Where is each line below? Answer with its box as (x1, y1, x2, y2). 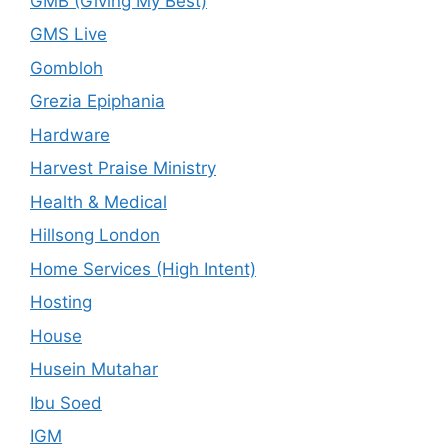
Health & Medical (30, 191, 167, 212)
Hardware (30, 124, 110, 145)
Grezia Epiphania (30, 91, 165, 111)
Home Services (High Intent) (30, 258, 256, 279)
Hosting (30, 292, 92, 312)
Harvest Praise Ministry (30, 158, 216, 178)
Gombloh (30, 57, 103, 78)
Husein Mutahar (30, 359, 158, 379)
